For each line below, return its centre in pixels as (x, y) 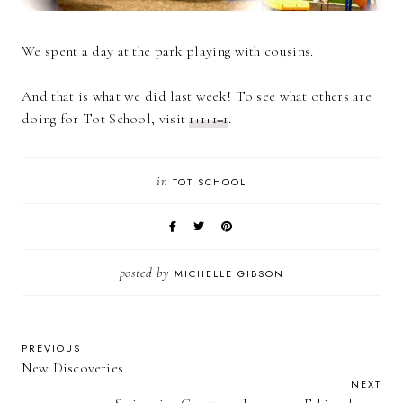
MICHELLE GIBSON (229, 273)
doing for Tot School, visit (106, 118)
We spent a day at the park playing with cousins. (168, 51)
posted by (147, 272)
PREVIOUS (51, 348)
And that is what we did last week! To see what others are (197, 96)
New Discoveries (72, 367)
